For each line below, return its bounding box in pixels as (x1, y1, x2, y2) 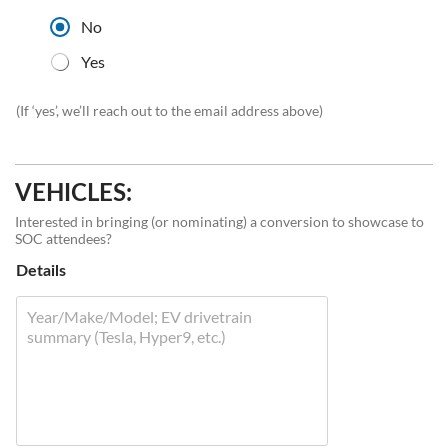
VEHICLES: (15, 182, 132, 206)
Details (16, 263, 66, 279)
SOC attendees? (15, 230, 112, 247)
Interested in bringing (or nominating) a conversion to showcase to (15, 213, 424, 230)
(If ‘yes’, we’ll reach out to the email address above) (16, 102, 323, 119)
